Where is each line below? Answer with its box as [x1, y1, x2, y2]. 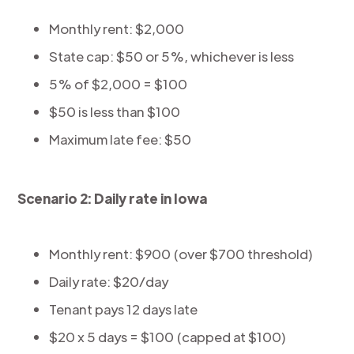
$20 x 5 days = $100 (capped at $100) [49, 328, 287, 345]
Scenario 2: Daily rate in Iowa [17, 190, 208, 207]
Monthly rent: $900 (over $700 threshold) [49, 245, 314, 262]
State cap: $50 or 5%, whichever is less [49, 47, 295, 65]
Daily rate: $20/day [49, 273, 169, 290]
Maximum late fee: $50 [49, 130, 192, 148]
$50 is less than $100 [49, 103, 181, 120]
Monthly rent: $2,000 [49, 20, 185, 37]
